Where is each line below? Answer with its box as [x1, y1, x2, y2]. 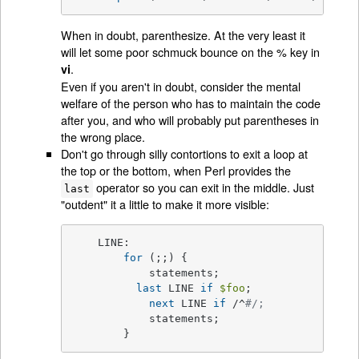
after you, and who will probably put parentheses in [61, 111, 320, 129]
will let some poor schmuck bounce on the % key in [61, 43, 321, 61]
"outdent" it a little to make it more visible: [61, 196, 270, 213]
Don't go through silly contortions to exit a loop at [61, 145, 309, 163]
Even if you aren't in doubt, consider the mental [61, 78, 301, 95]
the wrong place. [61, 128, 146, 146]
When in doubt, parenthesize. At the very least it [61, 26, 306, 44]
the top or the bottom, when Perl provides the [61, 162, 292, 179]
